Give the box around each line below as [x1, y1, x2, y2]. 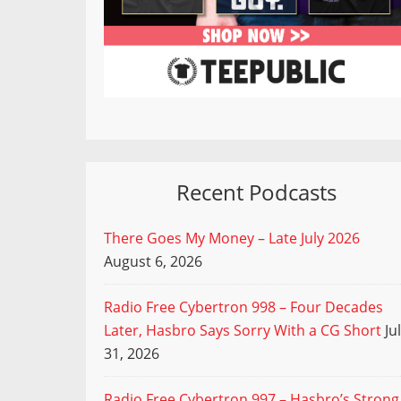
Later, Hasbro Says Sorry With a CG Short [104, 320, 381, 341]
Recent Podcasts [175, 177, 337, 208]
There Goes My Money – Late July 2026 [104, 228, 360, 249]
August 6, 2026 [104, 252, 202, 272]
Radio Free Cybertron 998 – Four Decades [104, 297, 383, 318]
